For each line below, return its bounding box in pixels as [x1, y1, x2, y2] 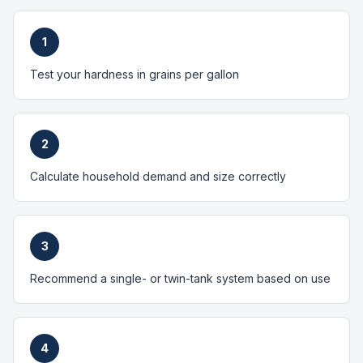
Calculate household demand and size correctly [30, 169, 286, 183]
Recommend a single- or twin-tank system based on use [30, 271, 331, 285]
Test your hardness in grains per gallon [30, 67, 239, 81]
